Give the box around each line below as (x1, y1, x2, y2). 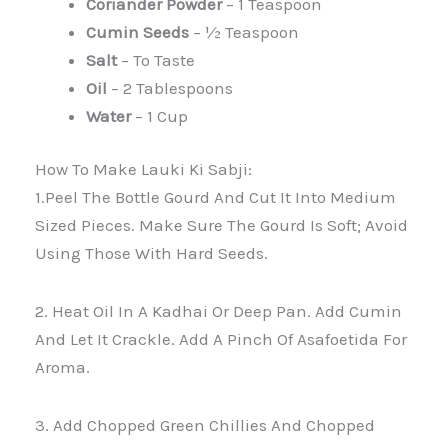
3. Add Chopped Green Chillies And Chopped (35, 414, 375, 435)
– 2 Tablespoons (107, 77, 233, 98)
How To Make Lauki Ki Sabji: (35, 159, 252, 180)
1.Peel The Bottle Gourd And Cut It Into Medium (35, 187, 396, 208)
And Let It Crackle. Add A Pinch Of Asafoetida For (35, 328, 407, 349)
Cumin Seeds (86, 21, 189, 42)
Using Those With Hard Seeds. (35, 243, 268, 264)
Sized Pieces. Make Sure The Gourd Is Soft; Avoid (35, 215, 408, 236)
